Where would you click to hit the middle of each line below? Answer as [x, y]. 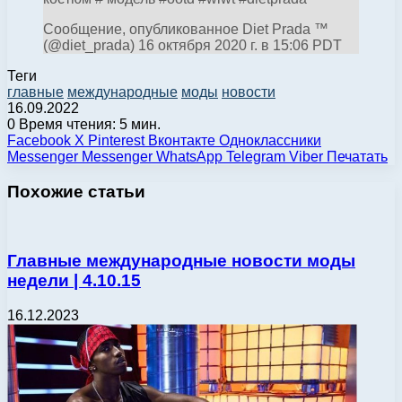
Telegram [256, 156]
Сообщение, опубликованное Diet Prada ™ [186, 29]
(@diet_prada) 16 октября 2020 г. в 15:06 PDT [192, 45]
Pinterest [116, 140]
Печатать [357, 156]
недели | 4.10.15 [74, 281]
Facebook [39, 140]
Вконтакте [182, 140]
